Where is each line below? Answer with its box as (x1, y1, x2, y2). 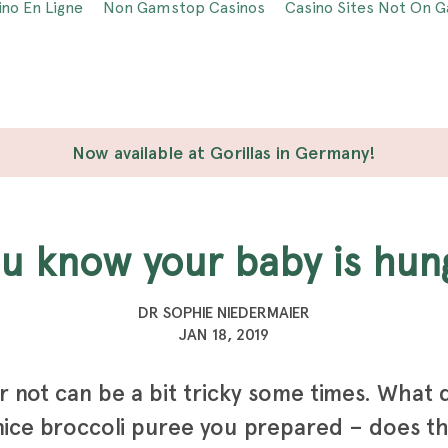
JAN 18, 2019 (179, 325, 269, 344)
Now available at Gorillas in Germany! (72, 142, 376, 163)
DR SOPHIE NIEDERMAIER (138, 303, 310, 322)
